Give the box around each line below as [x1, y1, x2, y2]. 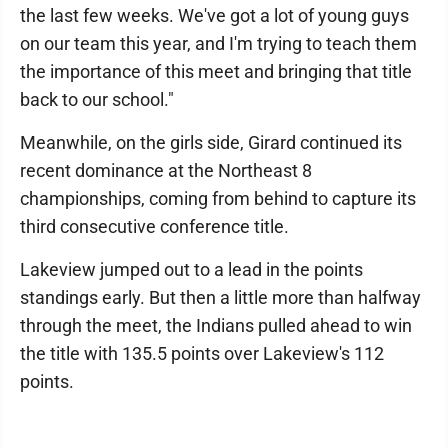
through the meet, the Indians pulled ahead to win [20, 315, 412, 336]
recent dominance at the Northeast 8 [20, 160, 312, 181]
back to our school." [20, 89, 174, 110]
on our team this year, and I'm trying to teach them [20, 33, 417, 54]
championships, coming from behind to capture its [20, 188, 416, 209]
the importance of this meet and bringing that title [20, 61, 412, 82]
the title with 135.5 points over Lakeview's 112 [20, 343, 384, 364]
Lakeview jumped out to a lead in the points [20, 259, 363, 280]
